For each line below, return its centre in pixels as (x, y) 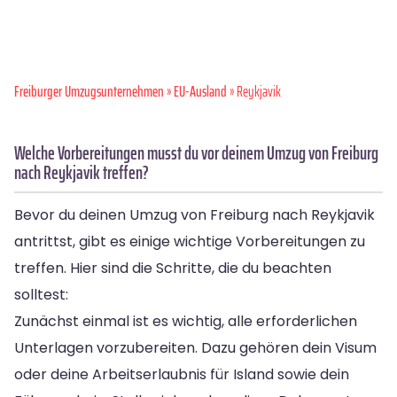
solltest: (41, 294)
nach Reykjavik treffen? (82, 172)
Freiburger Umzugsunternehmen (89, 91)
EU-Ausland (200, 91)
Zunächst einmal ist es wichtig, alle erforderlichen (186, 321)
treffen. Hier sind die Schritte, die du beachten (173, 268)
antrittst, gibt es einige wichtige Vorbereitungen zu (190, 241)
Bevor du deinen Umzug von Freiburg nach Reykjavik (195, 214)
